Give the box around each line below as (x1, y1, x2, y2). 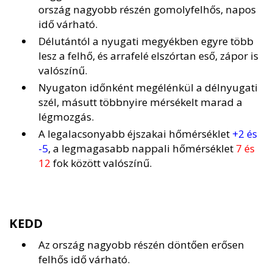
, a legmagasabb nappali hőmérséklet (48, 141, 236, 156)
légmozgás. (38, 110, 94, 124)
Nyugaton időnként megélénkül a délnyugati (38, 80, 258, 95)
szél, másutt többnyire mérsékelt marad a (38, 95, 243, 110)
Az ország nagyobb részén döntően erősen (38, 238, 244, 252)
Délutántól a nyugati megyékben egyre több (38, 34, 253, 49)
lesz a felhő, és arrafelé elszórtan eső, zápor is (38, 49, 258, 63)
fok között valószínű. (51, 156, 152, 171)
